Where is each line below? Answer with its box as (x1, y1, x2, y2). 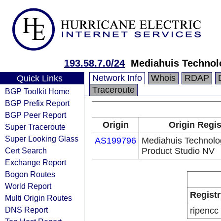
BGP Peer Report (5, 110, 66, 119)
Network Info (92, 73, 142, 83)
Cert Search (5, 146, 47, 155)
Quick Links (16, 74, 63, 83)
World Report (5, 182, 51, 190)
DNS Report (5, 205, 48, 214)
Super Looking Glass (5, 134, 78, 143)
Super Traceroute (5, 122, 66, 131)
